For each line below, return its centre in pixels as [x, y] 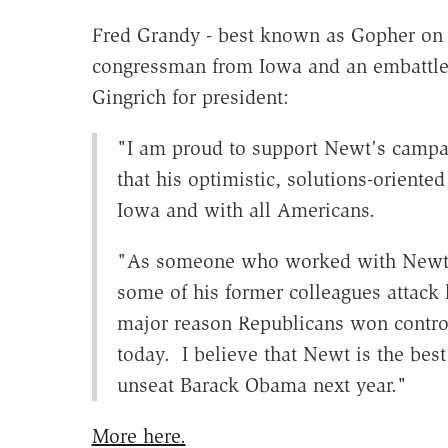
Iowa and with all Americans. [245, 210]
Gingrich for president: [190, 97]
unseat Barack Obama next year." [261, 385]
